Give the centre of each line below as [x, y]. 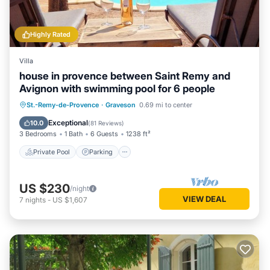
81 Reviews [106, 123]
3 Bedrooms [38, 134]
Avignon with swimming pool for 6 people [117, 89]
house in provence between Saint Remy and [125, 76]
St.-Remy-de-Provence [63, 105]
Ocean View [85, 119]
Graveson [121, 105]
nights [36, 199]
